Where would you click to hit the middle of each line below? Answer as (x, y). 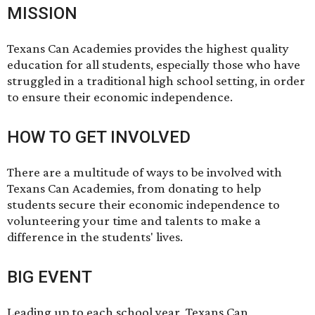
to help (240, 188)
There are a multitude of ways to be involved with (144, 172)
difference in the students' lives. (95, 236)
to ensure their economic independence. (120, 96)
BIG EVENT (50, 277)
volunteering (44, 220)
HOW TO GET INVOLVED (99, 137)
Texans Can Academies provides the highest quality (148, 48)
